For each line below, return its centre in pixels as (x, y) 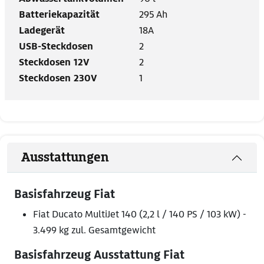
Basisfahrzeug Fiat (65, 194)
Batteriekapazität (59, 15)
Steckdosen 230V (58, 78)
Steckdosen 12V (54, 62)
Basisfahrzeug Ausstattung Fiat (99, 255)
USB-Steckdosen (56, 47)
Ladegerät (42, 31)
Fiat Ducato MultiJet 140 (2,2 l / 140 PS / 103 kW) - (140, 214)
